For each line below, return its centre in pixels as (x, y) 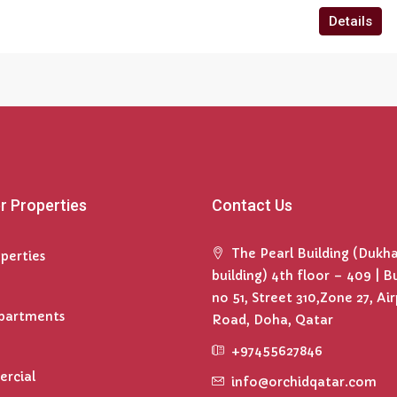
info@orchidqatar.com (304, 382)
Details (350, 21)
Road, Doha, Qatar (272, 320)
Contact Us (252, 205)
